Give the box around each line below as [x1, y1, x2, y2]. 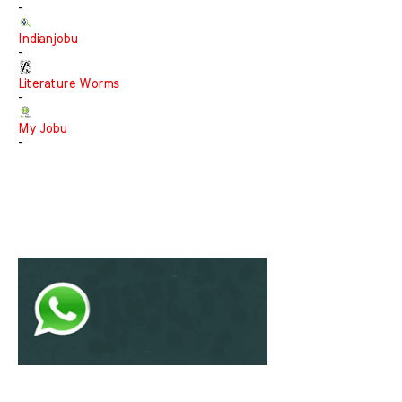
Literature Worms [18, 78, 119, 91]
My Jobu [18, 123, 66, 135]
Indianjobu [18, 33, 77, 46]
